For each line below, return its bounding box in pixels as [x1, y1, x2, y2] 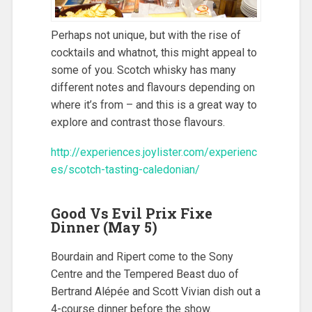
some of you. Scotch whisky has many [50, 63, 236, 77]
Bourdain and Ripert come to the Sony [50, 250, 233, 264]
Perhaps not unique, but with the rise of [50, 29, 241, 42]
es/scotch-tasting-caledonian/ [50, 163, 200, 177]
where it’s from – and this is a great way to [50, 98, 257, 112]
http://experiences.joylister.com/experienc [50, 146, 257, 159]
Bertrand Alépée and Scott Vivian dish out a [50, 285, 260, 299]
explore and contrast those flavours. [50, 116, 225, 130]
